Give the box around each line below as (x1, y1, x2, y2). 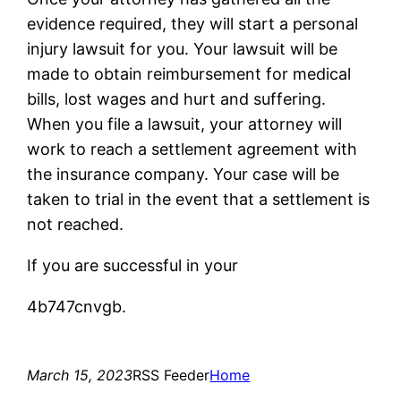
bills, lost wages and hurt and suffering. (27, 89, 327, 108)
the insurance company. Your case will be (27, 164, 340, 183)
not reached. (27, 214, 124, 234)
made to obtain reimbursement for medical (27, 64, 352, 83)
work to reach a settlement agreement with (27, 139, 358, 158)
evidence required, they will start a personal (27, 13, 359, 33)
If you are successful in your (27, 255, 239, 275)
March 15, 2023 (27, 365, 133, 384)
